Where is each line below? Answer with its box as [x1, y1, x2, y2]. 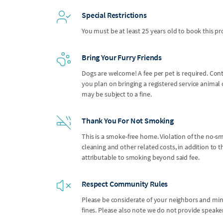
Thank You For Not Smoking [82, 115, 174, 125]
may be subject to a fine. [82, 89, 152, 99]
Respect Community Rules [82, 178, 168, 189]
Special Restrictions [82, 9, 147, 20]
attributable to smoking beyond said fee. [82, 152, 200, 162]
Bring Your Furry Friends [82, 52, 162, 62]
